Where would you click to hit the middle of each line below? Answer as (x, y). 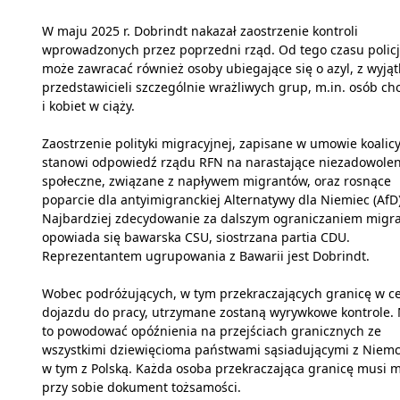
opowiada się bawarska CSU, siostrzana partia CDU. (196, 237)
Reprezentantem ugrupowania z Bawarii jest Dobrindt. (206, 256)
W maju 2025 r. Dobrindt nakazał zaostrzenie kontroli (200, 31)
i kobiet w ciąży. (88, 106)
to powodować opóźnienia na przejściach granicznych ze (212, 331)
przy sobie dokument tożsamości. (142, 387)
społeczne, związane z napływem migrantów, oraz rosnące (217, 181)
